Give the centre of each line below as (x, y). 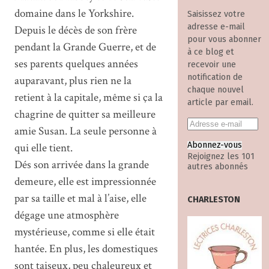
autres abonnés (217, 167)
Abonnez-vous (214, 145)
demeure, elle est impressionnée (85, 181)
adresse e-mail (216, 27)
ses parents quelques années (76, 64)
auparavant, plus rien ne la (73, 80)
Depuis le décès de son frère (75, 30)
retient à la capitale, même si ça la (88, 97)
